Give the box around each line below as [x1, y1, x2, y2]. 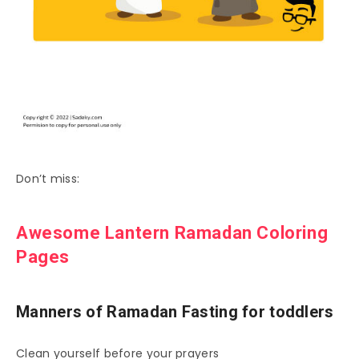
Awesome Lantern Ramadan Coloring [16, 222, 329, 243]
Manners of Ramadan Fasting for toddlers [16, 302, 334, 322]
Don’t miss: [16, 171, 80, 188]
